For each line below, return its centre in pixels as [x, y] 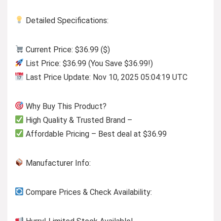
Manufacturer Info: [57, 163]
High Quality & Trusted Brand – [78, 120]
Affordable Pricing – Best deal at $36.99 [95, 134]
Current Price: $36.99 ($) [67, 49]
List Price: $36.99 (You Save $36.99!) [89, 63]
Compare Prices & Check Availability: [88, 192]
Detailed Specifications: [66, 20]
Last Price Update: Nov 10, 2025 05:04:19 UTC [106, 77]
